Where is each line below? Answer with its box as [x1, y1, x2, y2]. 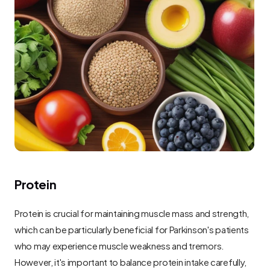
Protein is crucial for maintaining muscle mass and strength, [14, 205, 250, 221]
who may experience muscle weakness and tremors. [14, 237, 224, 253]
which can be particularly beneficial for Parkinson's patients [14, 221, 249, 237]
